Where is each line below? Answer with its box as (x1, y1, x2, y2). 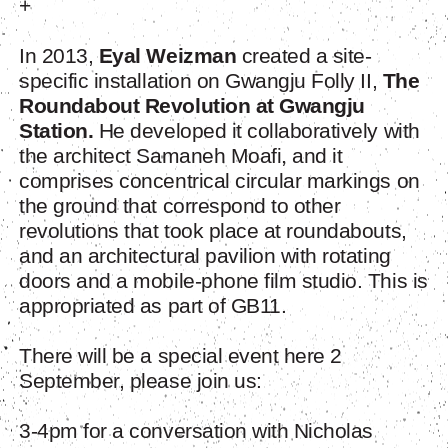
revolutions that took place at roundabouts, (19, 219, 407, 243)
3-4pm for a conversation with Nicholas (19, 419, 373, 443)
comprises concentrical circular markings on (19, 169, 420, 193)
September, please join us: (19, 369, 262, 393)
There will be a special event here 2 (19, 344, 342, 368)
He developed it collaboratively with (98, 119, 420, 143)
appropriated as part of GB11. (19, 294, 287, 318)
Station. (19, 119, 99, 143)
